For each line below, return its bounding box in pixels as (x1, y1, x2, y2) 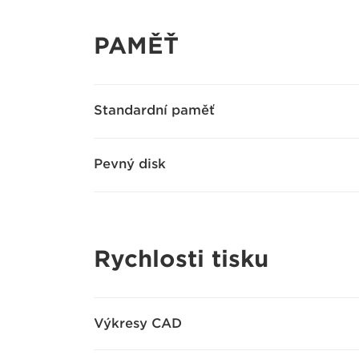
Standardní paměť (94, 103, 215, 118)
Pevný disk (94, 156, 166, 171)
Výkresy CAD (94, 316, 182, 331)
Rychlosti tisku (94, 245, 268, 272)
